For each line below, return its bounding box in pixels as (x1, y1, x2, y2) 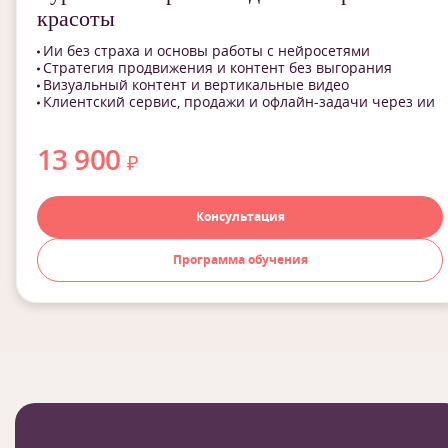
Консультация (195, 208, 285, 225)
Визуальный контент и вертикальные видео (43, 75, 349, 94)
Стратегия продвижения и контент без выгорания (43, 58, 392, 77)
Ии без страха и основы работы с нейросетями (43, 41, 370, 60)
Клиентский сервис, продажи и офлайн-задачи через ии (43, 92, 435, 111)
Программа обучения (172, 251, 308, 268)
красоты (37, 6, 115, 31)
